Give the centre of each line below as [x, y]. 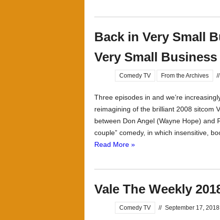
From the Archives [185, 76]
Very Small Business [156, 57]
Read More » [115, 144]
